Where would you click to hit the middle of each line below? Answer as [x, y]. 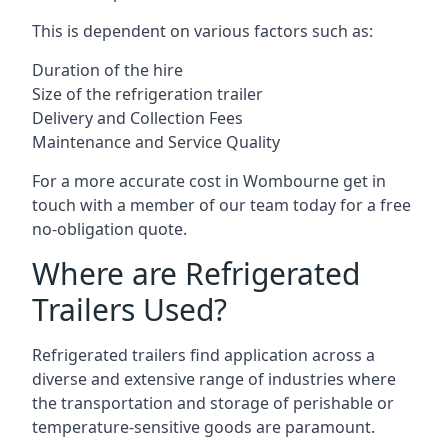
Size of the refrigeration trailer [147, 94]
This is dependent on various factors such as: [202, 31]
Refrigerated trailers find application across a [203, 355]
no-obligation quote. [109, 229]
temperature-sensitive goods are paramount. [203, 427]
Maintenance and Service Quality [156, 142]
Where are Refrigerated [196, 273]
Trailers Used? [129, 309]
